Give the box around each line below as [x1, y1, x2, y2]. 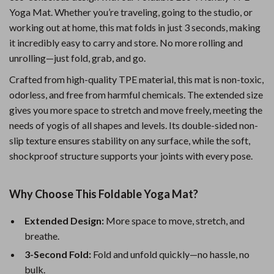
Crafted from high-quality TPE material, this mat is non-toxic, [9, 73, 264, 85]
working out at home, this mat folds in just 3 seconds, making [9, 21, 261, 33]
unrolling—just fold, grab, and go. [9, 52, 146, 64]
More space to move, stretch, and [104, 215, 245, 226]
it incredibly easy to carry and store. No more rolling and [9, 37, 243, 48]
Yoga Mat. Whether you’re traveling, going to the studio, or [9, 6, 253, 18]
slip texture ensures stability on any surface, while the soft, [9, 135, 250, 146]
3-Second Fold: [24, 248, 91, 260]
